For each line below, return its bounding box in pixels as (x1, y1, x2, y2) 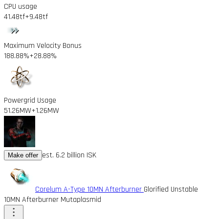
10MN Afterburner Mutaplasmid (4, 194, 101, 205)
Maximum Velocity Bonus (4, 40, 82, 51)
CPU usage (4, 1, 37, 12)
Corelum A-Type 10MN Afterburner (35, 184, 144, 195)
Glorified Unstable (144, 184, 198, 195)
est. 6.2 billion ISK (42, 150, 96, 160)
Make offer (8, 151, 38, 159)
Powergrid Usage (4, 95, 56, 106)
